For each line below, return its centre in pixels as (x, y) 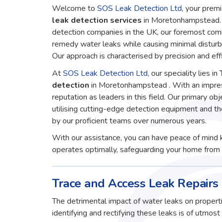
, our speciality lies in (183, 73)
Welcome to (75, 9)
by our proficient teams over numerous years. (130, 121)
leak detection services (97, 21)
